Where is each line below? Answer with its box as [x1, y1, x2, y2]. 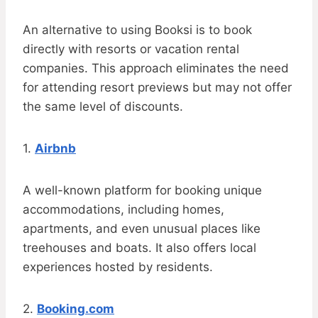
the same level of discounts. [23, 99, 183, 114]
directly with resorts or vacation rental [23, 42, 239, 57]
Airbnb [35, 141, 76, 156]
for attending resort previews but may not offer [23, 80, 292, 95]
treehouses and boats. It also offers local [23, 241, 256, 256]
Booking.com [37, 302, 114, 317]
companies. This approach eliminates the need [23, 61, 289, 76]
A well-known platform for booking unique [23, 183, 262, 198]
